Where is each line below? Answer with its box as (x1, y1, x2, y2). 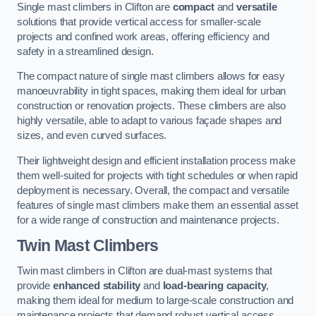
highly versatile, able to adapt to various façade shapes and (17, 115, 282, 127)
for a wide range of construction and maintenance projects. (17, 214, 279, 226)
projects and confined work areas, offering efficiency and (17, 30, 269, 42)
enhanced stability (52, 279, 141, 291)
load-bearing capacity (162, 279, 267, 291)
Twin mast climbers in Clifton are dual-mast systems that (17, 265, 272, 276)
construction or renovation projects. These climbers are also (17, 100, 286, 112)
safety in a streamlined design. (17, 45, 154, 57)
